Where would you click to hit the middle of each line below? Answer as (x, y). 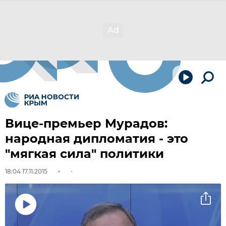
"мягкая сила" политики (84, 154)
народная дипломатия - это (97, 138)
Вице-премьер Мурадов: (86, 123)
